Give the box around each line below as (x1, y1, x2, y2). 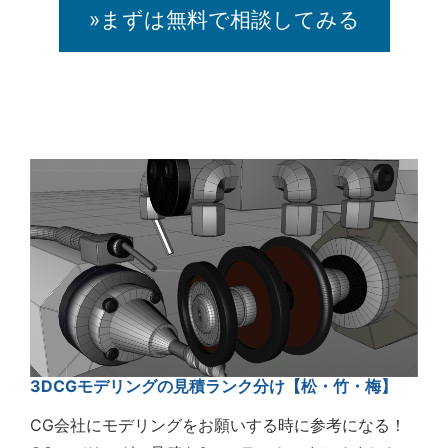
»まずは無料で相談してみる (88, 7, 360, 32)
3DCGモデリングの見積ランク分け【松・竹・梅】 (30, 376, 397, 397)
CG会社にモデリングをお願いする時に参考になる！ (30, 415, 406, 436)
